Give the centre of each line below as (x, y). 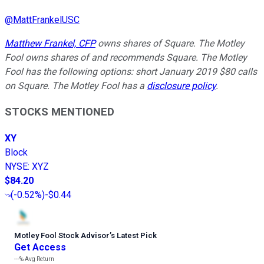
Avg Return (39, 259)
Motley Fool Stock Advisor (62, 236)
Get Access (40, 247)
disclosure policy (181, 85)
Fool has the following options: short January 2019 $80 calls (131, 71)
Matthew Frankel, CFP (50, 43)
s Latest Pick (134, 236)
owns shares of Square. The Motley (170, 43)
